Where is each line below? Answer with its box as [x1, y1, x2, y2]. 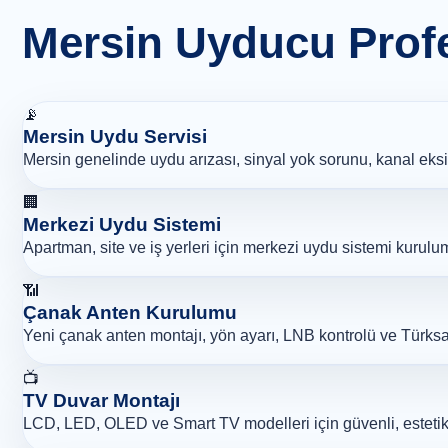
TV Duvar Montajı [23, 390, 180, 412]
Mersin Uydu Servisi [23, 126, 207, 148]
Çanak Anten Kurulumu [23, 302, 237, 324]
